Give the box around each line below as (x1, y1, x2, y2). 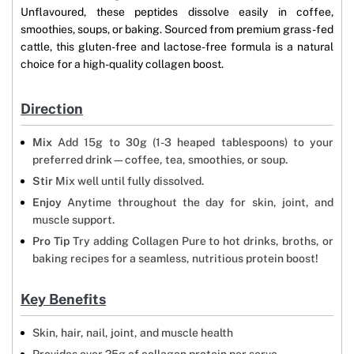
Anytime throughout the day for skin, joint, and (62, 196, 333, 209)
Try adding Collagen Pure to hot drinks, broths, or (69, 235, 334, 248)
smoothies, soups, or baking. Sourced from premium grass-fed (21, 23, 333, 36)
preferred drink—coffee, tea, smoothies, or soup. (32, 153, 288, 167)
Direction (21, 100, 83, 118)
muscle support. (32, 213, 115, 227)
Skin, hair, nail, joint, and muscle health (32, 326, 233, 340)
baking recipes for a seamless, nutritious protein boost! (32, 252, 318, 265)
